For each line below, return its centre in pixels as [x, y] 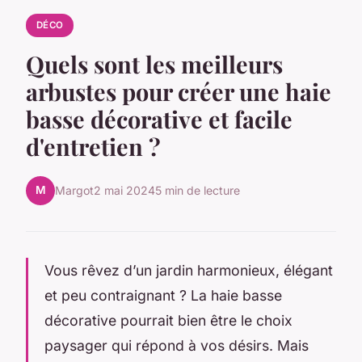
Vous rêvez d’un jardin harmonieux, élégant [189, 270]
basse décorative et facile [159, 118]
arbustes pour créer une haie [179, 91]
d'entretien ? [93, 146]
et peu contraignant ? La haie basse [163, 295]
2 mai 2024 [124, 191]
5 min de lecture [198, 191]
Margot [74, 191]
